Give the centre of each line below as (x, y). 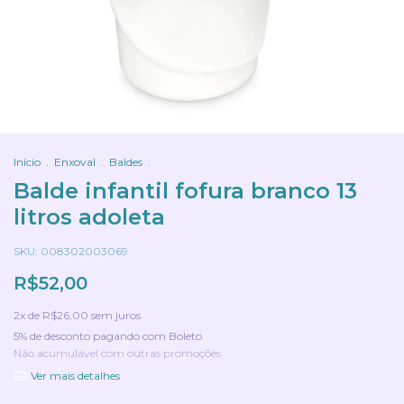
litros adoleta (89, 217)
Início (27, 162)
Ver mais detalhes (73, 376)
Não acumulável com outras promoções (117, 353)
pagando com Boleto (146, 336)
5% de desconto (52, 336)
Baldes (126, 162)
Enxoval (75, 162)
